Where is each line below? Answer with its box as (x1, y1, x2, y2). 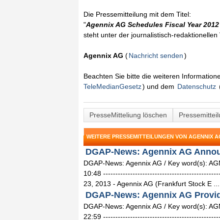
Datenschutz (177, 82, 216, 90)
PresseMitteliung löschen (89, 111, 167, 119)
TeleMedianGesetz (83, 82, 141, 90)
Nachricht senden (129, 52, 183, 59)
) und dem (142, 82, 176, 90)
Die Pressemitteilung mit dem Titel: (83, 10, 191, 18)
